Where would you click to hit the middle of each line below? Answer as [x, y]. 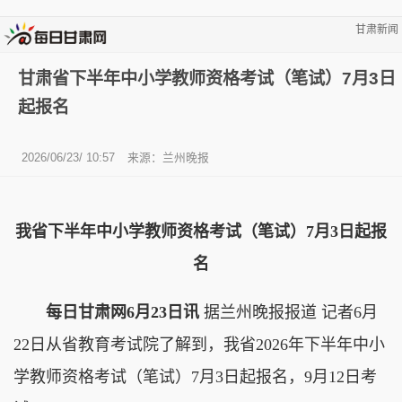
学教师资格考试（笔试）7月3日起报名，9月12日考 [195, 376]
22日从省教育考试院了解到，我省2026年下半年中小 [199, 344]
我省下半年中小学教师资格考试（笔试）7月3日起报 [201, 231]
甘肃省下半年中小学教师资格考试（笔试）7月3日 [207, 78]
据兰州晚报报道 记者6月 [288, 312]
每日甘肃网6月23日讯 [122, 312]
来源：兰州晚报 [168, 157]
